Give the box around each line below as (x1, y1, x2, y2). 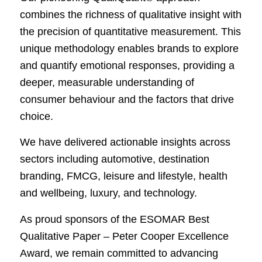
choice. (19, 111, 53, 123)
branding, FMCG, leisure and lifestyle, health (19, 170, 227, 182)
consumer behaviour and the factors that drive (19, 94, 234, 106)
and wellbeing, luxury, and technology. (19, 187, 197, 199)
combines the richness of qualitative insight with (19, 9, 242, 21)
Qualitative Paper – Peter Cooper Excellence (19, 230, 229, 242)
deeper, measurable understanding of (19, 77, 194, 89)
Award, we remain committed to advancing (19, 247, 218, 259)
